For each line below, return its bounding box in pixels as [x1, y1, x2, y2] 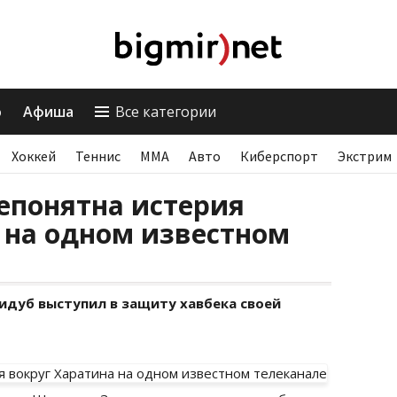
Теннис [75, 147, 121, 165]
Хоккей [12, 147, 56, 165]
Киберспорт [240, 147, 318, 165]
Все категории [115, 102, 216, 121]
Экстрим [338, 147, 392, 165]
